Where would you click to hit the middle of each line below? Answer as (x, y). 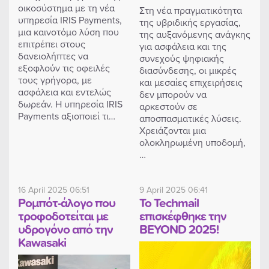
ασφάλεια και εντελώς (65, 92)
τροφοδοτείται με (63, 215)
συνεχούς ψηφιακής (181, 58)
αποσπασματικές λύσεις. (190, 118)
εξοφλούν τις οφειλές (64, 68)
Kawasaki (42, 242)
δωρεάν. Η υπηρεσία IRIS (70, 104)
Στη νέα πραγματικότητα (190, 10)
